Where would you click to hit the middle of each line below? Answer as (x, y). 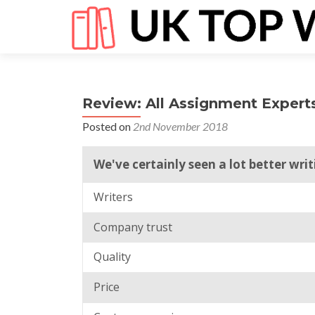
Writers (113, 197)
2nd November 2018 (180, 126)
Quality (112, 257)
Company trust (133, 227)
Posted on (108, 126)
